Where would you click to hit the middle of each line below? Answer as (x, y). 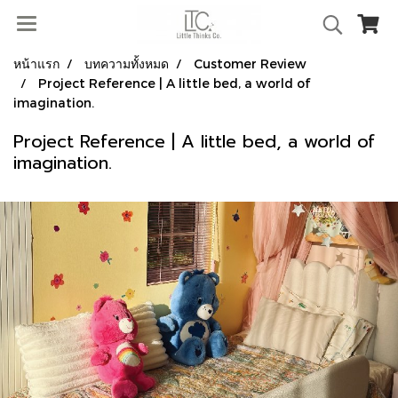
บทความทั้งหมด (127, 64)
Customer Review (250, 64)
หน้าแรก (36, 64)
